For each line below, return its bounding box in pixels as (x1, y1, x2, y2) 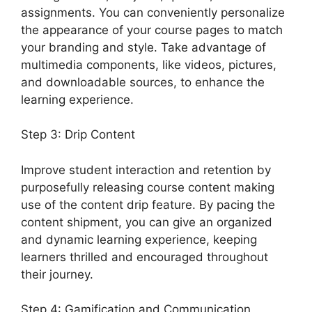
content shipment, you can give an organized (21, 214, 272, 229)
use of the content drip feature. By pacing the (21, 197, 275, 212)
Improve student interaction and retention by (21, 162, 271, 177)
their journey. (21, 267, 93, 281)
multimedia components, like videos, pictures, (21, 57, 276, 72)
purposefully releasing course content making (21, 180, 274, 194)
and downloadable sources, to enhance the (21, 75, 265, 89)
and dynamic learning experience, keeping (21, 232, 257, 247)
